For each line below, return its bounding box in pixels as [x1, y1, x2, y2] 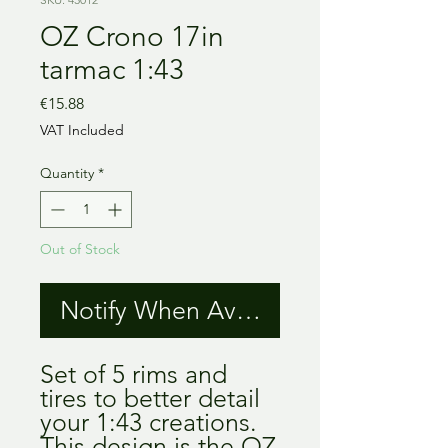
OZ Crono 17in [40, 19, 224, 53]
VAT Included [40, 120, 124, 139]
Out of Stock [40, 239, 120, 258]
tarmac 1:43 [40, 52, 184, 86]
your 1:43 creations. [40, 406, 257, 437]
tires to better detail [40, 382, 260, 413]
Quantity [40, 163, 94, 182]
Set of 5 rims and [40, 358, 227, 389]
